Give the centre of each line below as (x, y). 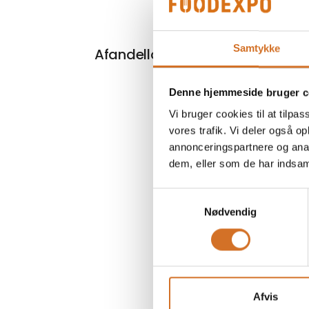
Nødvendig (230, 212)
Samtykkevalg (186, 196)
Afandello (127, 54)
